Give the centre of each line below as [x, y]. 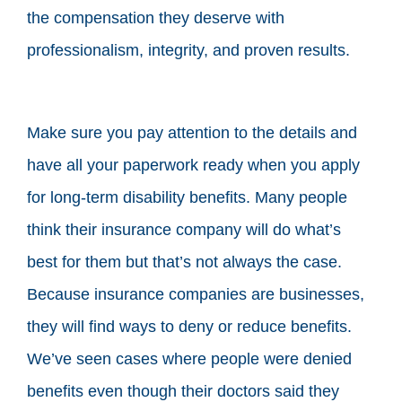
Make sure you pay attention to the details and [192, 132]
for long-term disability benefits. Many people [187, 197]
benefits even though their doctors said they [183, 391]
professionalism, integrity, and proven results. [188, 50]
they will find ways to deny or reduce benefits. [189, 326]
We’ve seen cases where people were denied [189, 358]
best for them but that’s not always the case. [184, 262]
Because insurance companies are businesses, [196, 294]
